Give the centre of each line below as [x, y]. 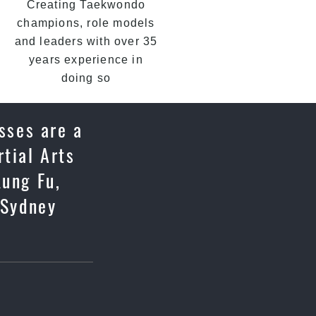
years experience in [86, 60]
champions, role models [86, 23]
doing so [86, 78]
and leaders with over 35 [86, 41]
